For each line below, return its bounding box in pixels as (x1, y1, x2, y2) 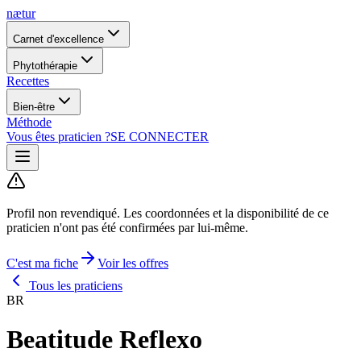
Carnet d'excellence (13, 33, 104, 45)
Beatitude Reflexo (6, 325, 202, 355)
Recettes (6, 74, 49, 88)
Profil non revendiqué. (6, 206, 120, 220)
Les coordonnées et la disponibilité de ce (123, 206, 329, 220)
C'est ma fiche (6, 256, 78, 270)
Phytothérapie (13, 60, 77, 72)
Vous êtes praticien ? (6, 130, 110, 143)
